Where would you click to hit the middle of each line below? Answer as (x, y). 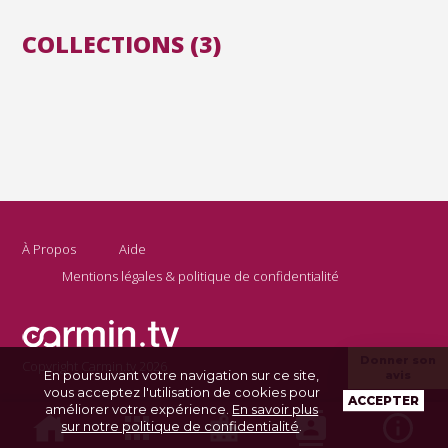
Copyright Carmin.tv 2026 (95, 366)
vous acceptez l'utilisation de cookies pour (181, 391)
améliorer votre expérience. (139, 408)
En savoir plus (275, 408)
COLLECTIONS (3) (122, 44)
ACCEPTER (383, 400)
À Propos (49, 248)
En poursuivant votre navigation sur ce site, (182, 374)
